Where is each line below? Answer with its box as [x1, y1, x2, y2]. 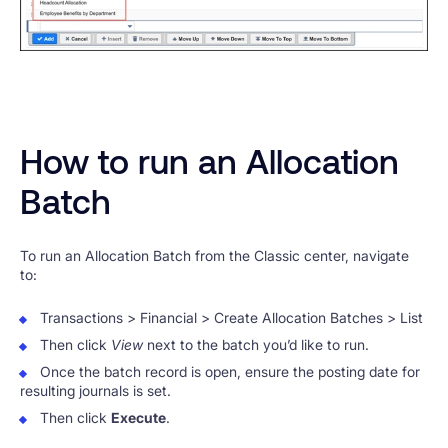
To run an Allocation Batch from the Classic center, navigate [20, 246, 409, 264]
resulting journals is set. [20, 382, 171, 400]
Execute [111, 409, 166, 427]
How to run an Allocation [20, 140, 399, 182]
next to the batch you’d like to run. [143, 336, 369, 354]
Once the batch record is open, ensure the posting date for [40, 363, 420, 381]
